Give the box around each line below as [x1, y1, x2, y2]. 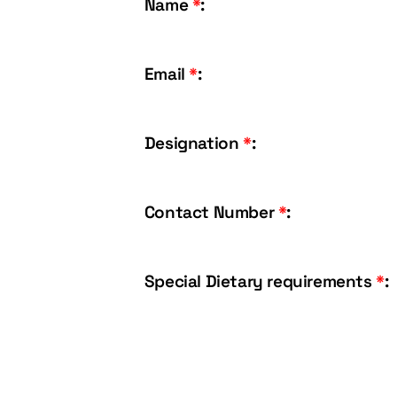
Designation [144, 132, 243, 154]
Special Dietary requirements [144, 270, 377, 292]
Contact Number [144, 201, 278, 223]
